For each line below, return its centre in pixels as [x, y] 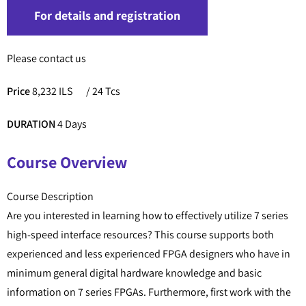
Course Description [50, 197]
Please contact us [46, 59]
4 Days [71, 124]
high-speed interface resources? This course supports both [140, 235]
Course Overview [67, 162]
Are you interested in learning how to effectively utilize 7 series [148, 216]
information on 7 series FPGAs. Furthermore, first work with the [149, 292]
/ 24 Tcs [103, 92]
